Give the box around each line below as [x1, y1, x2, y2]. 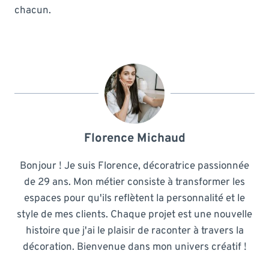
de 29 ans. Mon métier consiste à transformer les [24, 175, 245, 189]
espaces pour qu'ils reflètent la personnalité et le [24, 192, 245, 205]
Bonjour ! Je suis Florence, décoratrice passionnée [20, 159, 249, 173]
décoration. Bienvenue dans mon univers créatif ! [22, 240, 247, 254]
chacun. [14, 4, 51, 17]
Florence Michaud [83, 130, 186, 147]
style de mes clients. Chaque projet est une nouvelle [17, 208, 252, 222]
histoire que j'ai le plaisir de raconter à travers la [25, 224, 244, 238]
